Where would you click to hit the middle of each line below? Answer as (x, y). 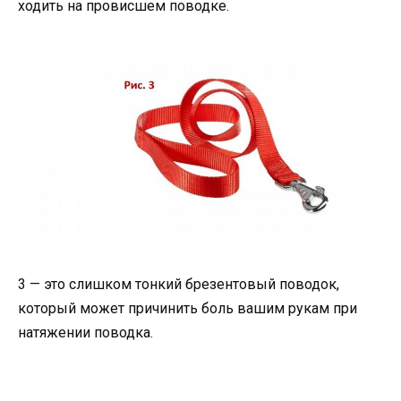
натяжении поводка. (85, 333)
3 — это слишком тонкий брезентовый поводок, (179, 285)
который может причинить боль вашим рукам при (188, 309)
